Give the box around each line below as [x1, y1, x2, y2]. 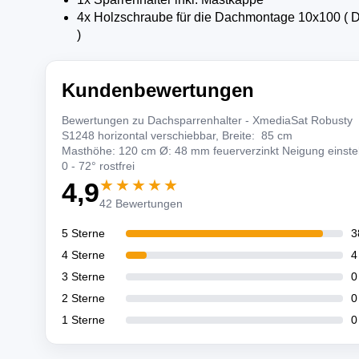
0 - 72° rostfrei [61, 159, 135, 172]
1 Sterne [61, 313, 105, 326]
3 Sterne [61, 270, 105, 283]
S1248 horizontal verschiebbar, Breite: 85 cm [61, 129, 292, 142]
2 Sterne [61, 292, 105, 305]
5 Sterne [61, 227, 105, 240]
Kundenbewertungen [61, 79, 254, 101]
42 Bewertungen [99, 197, 183, 210]
